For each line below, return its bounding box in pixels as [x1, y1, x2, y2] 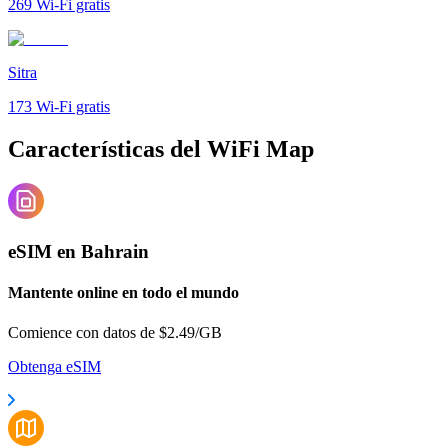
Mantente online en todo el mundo [8, 284, 239, 302]
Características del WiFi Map [8, 135, 314, 162]
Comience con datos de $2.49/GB [8, 323, 222, 341]
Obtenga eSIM [8, 357, 101, 375]
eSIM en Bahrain [8, 241, 149, 263]
